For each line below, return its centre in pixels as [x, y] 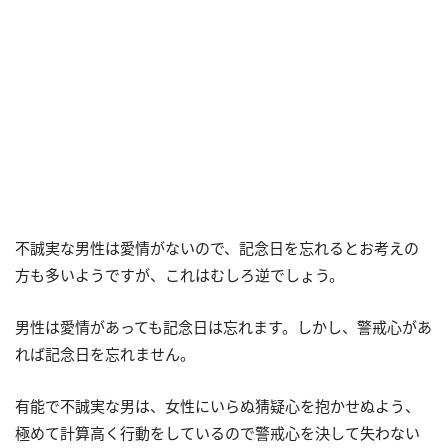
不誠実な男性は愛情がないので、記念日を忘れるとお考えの [217, 247]
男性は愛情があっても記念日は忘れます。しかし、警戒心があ [223, 326]
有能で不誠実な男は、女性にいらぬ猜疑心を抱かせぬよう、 [217, 405]
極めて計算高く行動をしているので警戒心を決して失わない [217, 432]
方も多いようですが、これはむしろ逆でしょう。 [179, 274]
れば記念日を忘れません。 [105, 353]
